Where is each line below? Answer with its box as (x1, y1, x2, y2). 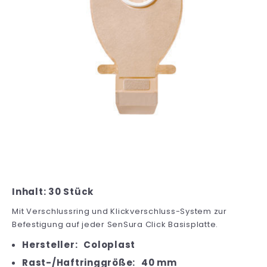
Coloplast (83, 238, 135, 251)
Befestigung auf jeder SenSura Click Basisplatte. (12, 218, 218, 230)
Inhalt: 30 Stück (12, 185, 94, 198)
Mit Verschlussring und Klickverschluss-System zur (12, 205, 227, 217)
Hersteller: (22, 238, 78, 251)
